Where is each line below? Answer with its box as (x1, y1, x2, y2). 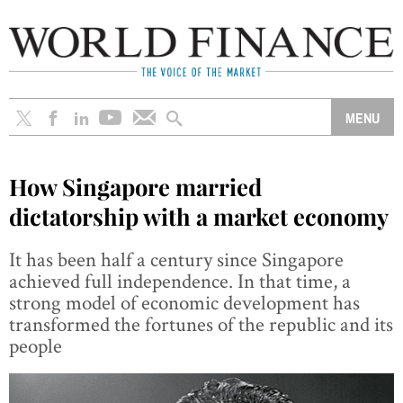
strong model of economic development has (9, 288, 360, 316)
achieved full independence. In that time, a (9, 266, 351, 294)
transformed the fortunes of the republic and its (9, 309, 393, 337)
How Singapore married (9, 170, 262, 201)
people (9, 331, 62, 359)
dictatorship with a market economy (9, 200, 389, 231)
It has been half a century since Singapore (9, 245, 344, 273)
